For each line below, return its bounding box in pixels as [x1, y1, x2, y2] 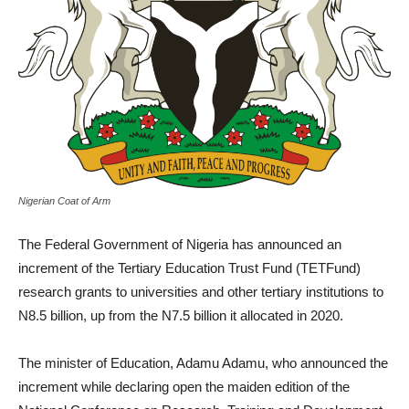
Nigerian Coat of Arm [18, 195, 110, 207]
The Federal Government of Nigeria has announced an [18, 236, 341, 253]
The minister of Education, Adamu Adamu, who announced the [18, 355, 388, 372]
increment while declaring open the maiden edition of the [18, 379, 350, 395]
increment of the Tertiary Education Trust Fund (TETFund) [18, 260, 361, 277]
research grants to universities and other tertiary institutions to [18, 284, 383, 300]
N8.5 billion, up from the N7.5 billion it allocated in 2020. [18, 308, 343, 324]
